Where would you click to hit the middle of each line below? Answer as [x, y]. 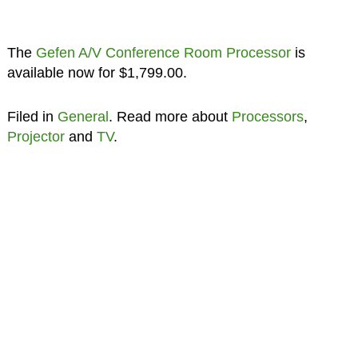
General [83, 117]
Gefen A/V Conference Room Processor [163, 53]
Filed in [32, 117]
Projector [36, 137]
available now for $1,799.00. [97, 73]
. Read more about [170, 117]
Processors [267, 117]
